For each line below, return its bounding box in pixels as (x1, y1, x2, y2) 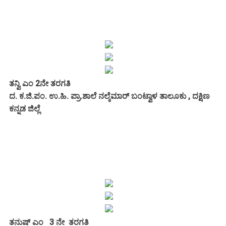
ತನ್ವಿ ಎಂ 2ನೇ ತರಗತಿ (9, 78, 73, 88)
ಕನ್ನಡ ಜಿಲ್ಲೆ (9, 103, 40, 114)
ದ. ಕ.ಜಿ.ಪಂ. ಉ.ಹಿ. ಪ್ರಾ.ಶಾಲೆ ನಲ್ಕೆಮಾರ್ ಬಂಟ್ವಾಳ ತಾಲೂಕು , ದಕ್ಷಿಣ (9, 91, 210, 101)
